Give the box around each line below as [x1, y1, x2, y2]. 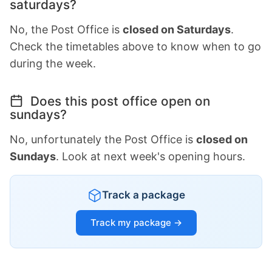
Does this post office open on [27, 93, 210, 109]
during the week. [10, 57, 96, 70]
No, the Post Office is [10, 23, 123, 36]
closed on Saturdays [123, 23, 231, 36]
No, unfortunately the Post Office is [10, 133, 196, 146]
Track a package [101, 189, 185, 202]
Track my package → [90, 217, 182, 229]
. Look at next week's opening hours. [56, 150, 245, 163]
